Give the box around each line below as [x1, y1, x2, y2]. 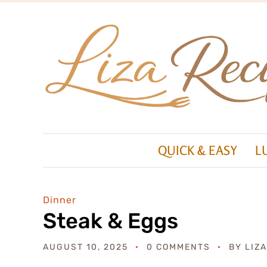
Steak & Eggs [43, 208, 178, 234]
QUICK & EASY [158, 142, 237, 159]
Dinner [43, 194, 76, 206]
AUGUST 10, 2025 [43, 242, 128, 253]
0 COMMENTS [147, 242, 210, 253]
